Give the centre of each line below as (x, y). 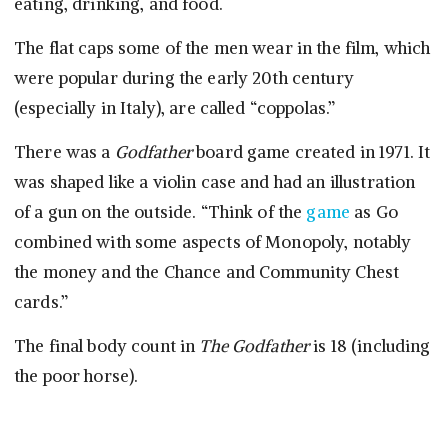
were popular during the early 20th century (184, 78)
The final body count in (107, 346)
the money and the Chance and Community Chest (207, 272)
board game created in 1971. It (311, 152)
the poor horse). (76, 376)
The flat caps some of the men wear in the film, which (222, 48)
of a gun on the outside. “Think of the (160, 212)
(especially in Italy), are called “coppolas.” (175, 108)
